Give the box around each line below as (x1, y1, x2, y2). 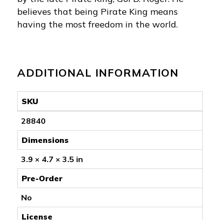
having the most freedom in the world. (17, 18, 178, 30)
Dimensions (22, 135, 69, 145)
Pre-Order (22, 173, 62, 183)
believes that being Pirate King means (17, 5, 178, 17)
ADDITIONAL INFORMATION (17, 65, 179, 80)
